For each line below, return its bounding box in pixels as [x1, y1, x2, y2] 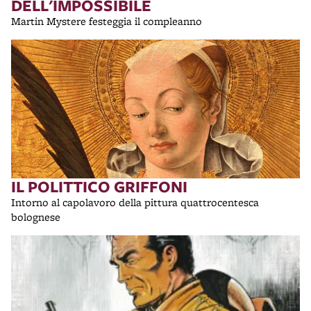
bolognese [11, 210, 66, 224]
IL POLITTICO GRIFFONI [11, 176, 187, 197]
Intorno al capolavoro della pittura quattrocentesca [11, 195, 259, 210]
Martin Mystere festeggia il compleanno [11, 14, 208, 28]
